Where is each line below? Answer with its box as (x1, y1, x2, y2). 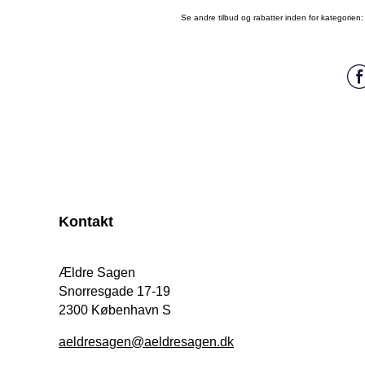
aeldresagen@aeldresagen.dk (59, 335, 234, 350)
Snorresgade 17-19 (59, 284, 170, 299)
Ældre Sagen (59, 266, 135, 280)
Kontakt (59, 213, 113, 231)
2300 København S (59, 303, 171, 318)
